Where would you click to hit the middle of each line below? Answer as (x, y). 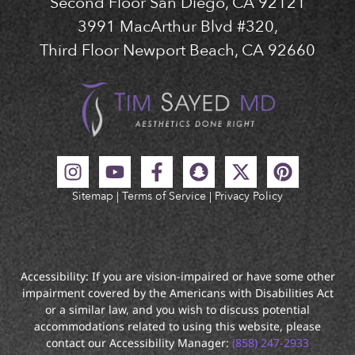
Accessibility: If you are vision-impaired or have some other (177, 277)
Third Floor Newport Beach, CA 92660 (177, 50)
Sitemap (93, 196)
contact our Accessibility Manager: (139, 343)
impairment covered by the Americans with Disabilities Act (177, 293)
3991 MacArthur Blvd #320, (177, 26)
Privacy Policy (249, 196)
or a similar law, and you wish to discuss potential (177, 310)
